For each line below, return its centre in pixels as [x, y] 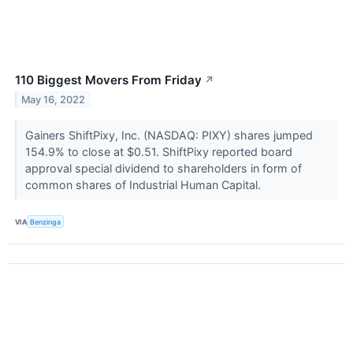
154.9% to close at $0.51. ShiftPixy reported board [158, 152]
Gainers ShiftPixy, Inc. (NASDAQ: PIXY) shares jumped [169, 136]
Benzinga [46, 221]
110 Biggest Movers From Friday [108, 80]
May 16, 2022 [54, 100]
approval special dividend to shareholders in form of [163, 169]
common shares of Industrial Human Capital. [144, 185]
